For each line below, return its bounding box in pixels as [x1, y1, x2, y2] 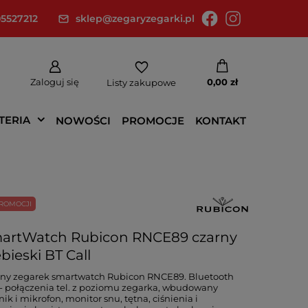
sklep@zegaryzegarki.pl [76, 12, 195, 25]
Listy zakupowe [107, 76, 176, 88]
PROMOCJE [122, 113, 184, 127]
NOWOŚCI [56, 113, 111, 127]
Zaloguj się [30, 76, 79, 87]
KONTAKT [195, 113, 246, 127]
